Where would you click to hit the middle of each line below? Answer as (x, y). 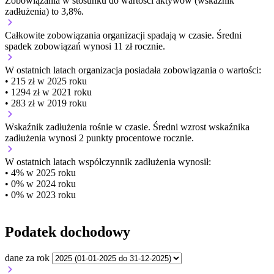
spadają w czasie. (181, 35)
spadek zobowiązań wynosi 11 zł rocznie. (85, 46)
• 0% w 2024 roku (40, 184)
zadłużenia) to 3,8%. (44, 12)
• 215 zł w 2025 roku (46, 81)
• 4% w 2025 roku (40, 173)
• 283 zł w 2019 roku (46, 103)
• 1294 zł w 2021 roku (48, 92)
